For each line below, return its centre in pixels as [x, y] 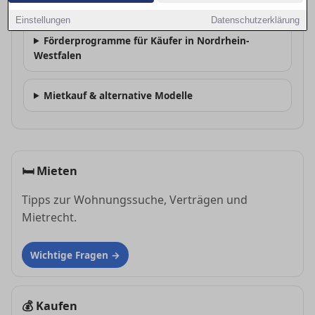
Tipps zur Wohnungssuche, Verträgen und [135, 199]
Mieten [57, 171]
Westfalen [58, 55]
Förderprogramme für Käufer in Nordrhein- [147, 40]
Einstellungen [43, 20]
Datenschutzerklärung [255, 20]
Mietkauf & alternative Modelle [118, 95]
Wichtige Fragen [69, 255]
